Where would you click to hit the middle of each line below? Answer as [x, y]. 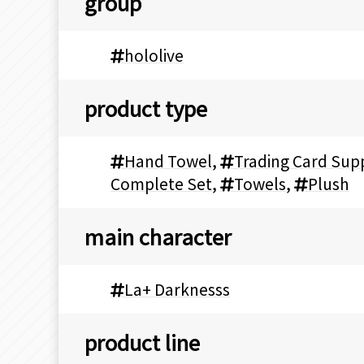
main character [158, 236]
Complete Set [161, 184]
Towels [260, 184]
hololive [154, 56]
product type [146, 108]
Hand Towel [168, 161]
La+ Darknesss [177, 290]
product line [142, 342]
